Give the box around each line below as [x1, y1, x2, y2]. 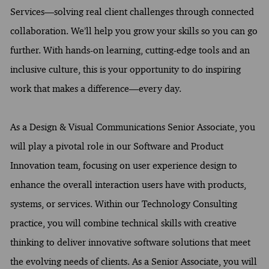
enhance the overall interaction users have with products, [10, 178, 246, 190]
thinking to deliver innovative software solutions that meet [10, 236, 250, 248]
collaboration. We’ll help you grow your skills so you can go [10, 25, 258, 37]
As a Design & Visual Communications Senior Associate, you [10, 121, 255, 133]
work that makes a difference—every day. [10, 82, 181, 94]
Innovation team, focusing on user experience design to [10, 159, 237, 171]
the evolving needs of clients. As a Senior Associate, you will [10, 255, 257, 267]
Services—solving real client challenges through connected [10, 5, 254, 17]
